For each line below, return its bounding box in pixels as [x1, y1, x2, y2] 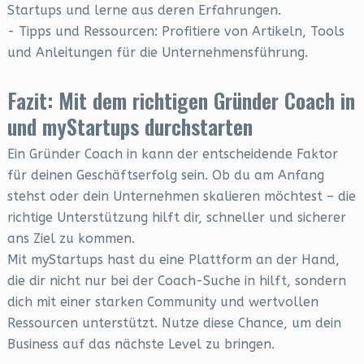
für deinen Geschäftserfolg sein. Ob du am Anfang [6, 167, 324, 183]
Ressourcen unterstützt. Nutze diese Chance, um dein [6, 315, 341, 331]
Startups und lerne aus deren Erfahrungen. [6, 2, 281, 18]
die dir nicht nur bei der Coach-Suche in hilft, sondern [6, 273, 346, 288]
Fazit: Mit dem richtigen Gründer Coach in [6, 84, 355, 116]
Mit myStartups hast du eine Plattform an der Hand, [6, 252, 340, 267]
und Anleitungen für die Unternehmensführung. [6, 45, 308, 60]
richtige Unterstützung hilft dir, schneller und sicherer [6, 210, 346, 225]
